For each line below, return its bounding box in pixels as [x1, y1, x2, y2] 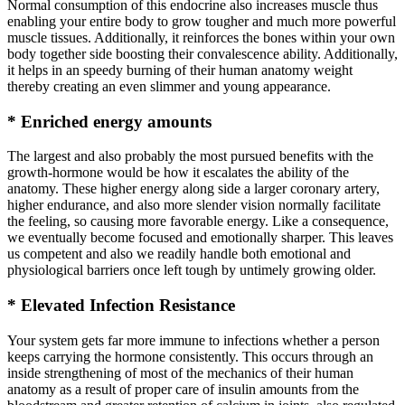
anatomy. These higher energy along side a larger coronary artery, [7, 181, 380, 197]
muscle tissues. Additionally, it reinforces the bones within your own [7, 29, 395, 45]
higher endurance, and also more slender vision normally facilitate [7, 197, 381, 213]
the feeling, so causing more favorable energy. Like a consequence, [7, 213, 389, 230]
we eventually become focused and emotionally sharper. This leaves [7, 230, 393, 246]
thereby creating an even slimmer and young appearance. [7, 78, 331, 94]
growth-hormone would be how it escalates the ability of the [7, 165, 349, 181]
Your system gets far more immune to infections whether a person [7, 332, 380, 348]
